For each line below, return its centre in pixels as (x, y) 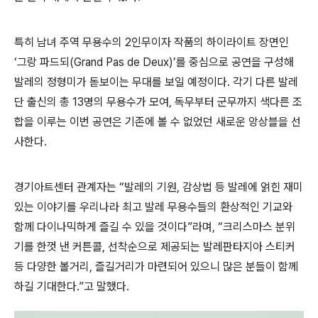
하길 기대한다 (45, 286)
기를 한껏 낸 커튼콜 (58, 247)
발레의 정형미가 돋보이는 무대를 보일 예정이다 (121, 82)
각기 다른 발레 (265, 82)
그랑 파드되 (43, 62)
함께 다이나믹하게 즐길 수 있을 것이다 (101, 227)
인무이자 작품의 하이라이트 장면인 (210, 42)
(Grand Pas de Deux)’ (123, 62)
